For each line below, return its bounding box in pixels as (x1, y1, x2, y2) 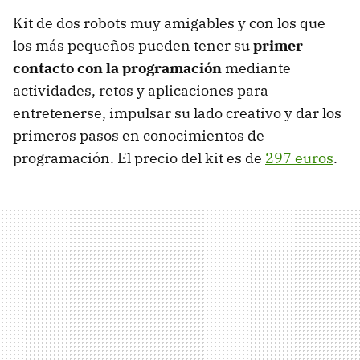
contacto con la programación (13, 58, 222, 77)
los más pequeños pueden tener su (13, 35, 253, 55)
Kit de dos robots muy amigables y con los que (13, 13, 325, 32)
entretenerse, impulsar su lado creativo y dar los (13, 103, 342, 122)
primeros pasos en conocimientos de (13, 125, 264, 145)
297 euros (265, 148, 333, 167)
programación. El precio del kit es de (13, 148, 265, 167)
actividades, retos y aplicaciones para (13, 80, 268, 100)
